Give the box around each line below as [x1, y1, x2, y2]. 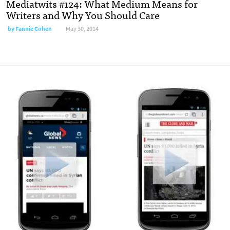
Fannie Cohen [15, 25, 52, 33]
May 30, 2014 [66, 25, 99, 33]
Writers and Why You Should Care [6, 6, 160, 24]
